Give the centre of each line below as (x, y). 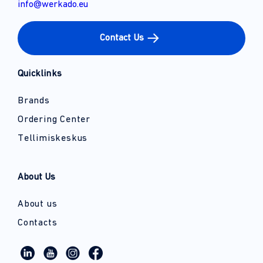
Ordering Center (54, 119)
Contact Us (122, 38)
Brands (34, 101)
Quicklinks (40, 74)
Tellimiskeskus (53, 138)
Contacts (38, 223)
